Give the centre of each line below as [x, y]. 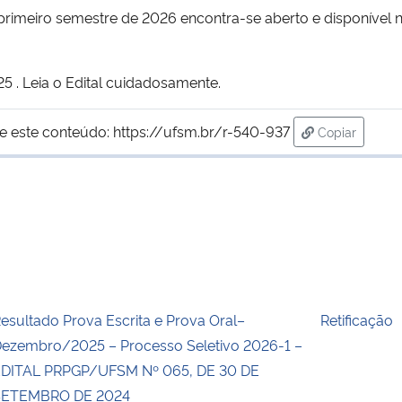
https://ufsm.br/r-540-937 [201, 131]
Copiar [337, 131]
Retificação [357, 319]
